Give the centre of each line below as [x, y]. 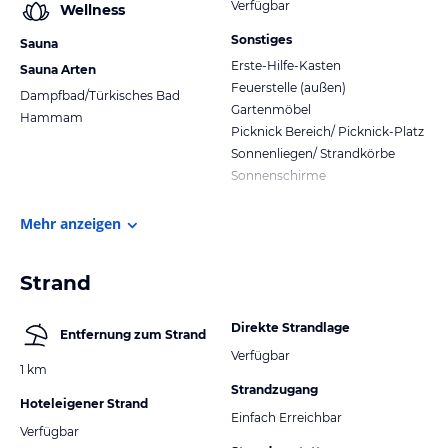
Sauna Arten [58, 69]
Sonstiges [261, 39]
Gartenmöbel [271, 109]
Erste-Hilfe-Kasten [286, 65]
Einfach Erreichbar [286, 417]
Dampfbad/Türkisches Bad [100, 95]
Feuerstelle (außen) [288, 87]
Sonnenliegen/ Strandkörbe [313, 153]
